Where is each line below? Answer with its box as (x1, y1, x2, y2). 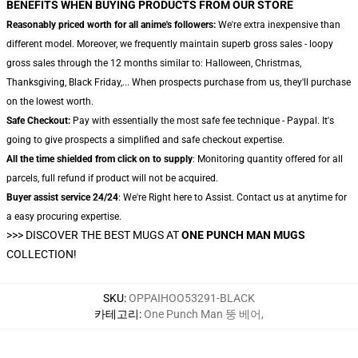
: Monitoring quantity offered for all (193, 153, 343, 165)
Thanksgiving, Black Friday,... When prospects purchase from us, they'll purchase (6, 77, 351, 88)
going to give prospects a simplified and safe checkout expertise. (6, 134, 284, 145)
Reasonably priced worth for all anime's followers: (6, 19, 216, 30)
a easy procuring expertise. (6, 211, 121, 222)
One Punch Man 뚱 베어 (144, 308, 261, 320)
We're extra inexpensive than (216, 19, 340, 30)
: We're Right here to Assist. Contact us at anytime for (118, 192, 347, 203)
